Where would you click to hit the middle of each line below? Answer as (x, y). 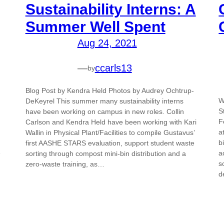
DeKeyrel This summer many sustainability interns (104, 101)
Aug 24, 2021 (107, 43)
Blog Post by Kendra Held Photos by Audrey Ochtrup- (109, 91)
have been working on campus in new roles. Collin (104, 112)
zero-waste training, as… (65, 164)
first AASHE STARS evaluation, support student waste (110, 143)
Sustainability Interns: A (110, 9)
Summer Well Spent (95, 27)
